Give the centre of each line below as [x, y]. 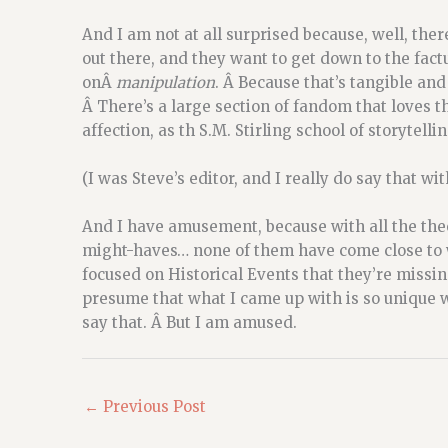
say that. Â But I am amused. [189, 322]
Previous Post [152, 406]
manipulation [165, 82]
